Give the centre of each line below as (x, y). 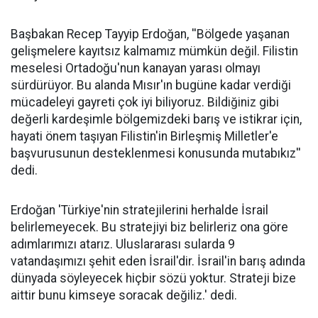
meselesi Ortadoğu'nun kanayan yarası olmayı (136, 68)
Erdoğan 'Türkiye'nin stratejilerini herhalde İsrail (139, 210)
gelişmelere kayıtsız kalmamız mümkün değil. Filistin (154, 51)
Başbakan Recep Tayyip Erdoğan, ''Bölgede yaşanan (150, 34)
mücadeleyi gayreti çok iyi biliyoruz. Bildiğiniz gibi (145, 102)
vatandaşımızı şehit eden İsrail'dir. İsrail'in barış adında (158, 261)
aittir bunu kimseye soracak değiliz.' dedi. (124, 295)
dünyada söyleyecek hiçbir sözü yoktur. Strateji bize (153, 278)
